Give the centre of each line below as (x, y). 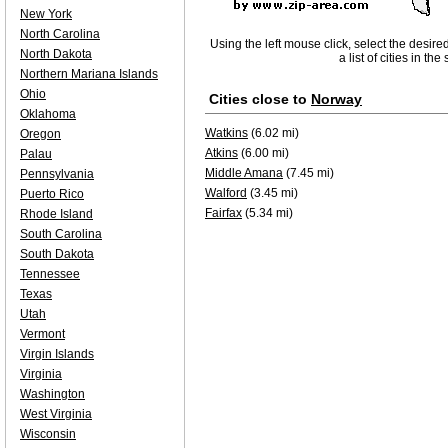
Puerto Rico (52, 194)
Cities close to (260, 99)
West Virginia (56, 414)
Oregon (40, 134)
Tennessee (50, 274)
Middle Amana (244, 173)
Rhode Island (56, 214)
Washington (52, 394)
